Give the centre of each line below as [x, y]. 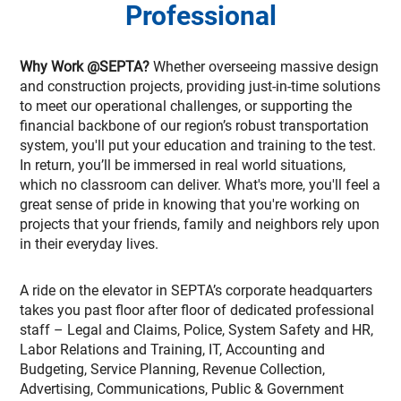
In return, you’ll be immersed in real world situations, [183, 165]
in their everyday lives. [89, 244]
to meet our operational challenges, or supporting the [186, 106]
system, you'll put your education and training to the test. [198, 145]
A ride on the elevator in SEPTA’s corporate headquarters [196, 290]
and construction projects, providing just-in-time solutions [200, 86]
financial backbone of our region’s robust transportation [194, 126]
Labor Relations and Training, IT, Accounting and [172, 350]
